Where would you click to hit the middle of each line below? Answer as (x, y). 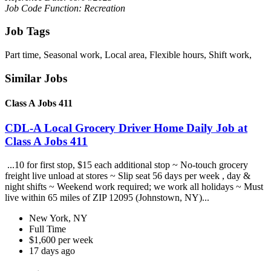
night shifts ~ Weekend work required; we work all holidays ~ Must (134, 186)
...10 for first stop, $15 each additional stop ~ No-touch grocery (126, 165)
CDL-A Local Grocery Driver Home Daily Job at (126, 128)
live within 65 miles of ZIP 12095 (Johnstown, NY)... (108, 197)
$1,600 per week (61, 240)
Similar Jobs (36, 78)
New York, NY (58, 218)
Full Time (47, 229)
